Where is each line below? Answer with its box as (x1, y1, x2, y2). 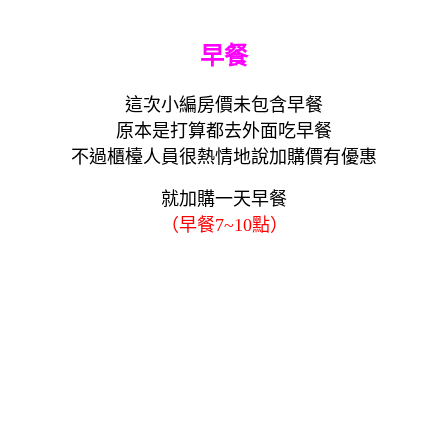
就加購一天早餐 (161, 188, 287, 209)
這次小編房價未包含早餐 (125, 94, 323, 115)
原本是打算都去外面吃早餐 (116, 120, 332, 141)
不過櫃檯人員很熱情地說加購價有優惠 (71, 146, 377, 167)
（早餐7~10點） (160, 214, 288, 235)
